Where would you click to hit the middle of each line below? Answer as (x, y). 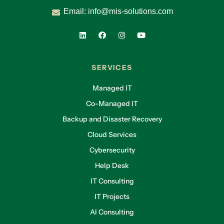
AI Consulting (112, 212)
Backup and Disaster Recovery (112, 119)
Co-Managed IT (112, 103)
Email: (76, 11)
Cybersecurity (112, 150)
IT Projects (112, 196)
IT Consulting (112, 181)
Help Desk (112, 165)
